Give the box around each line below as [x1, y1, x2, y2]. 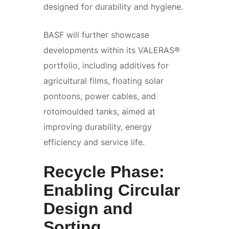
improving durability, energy [43, 121, 152, 132]
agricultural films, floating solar [43, 75, 164, 86]
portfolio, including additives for [43, 60, 169, 71]
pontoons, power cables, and [43, 90, 156, 101]
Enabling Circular [43, 180, 180, 199]
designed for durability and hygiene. [43, 1, 183, 12]
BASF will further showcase [43, 29, 149, 40]
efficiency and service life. [43, 136, 145, 147]
